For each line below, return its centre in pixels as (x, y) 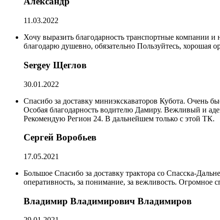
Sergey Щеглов (55, 65)
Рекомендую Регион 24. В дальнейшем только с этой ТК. (119, 118)
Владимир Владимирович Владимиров (108, 201)
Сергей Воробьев (60, 137)
